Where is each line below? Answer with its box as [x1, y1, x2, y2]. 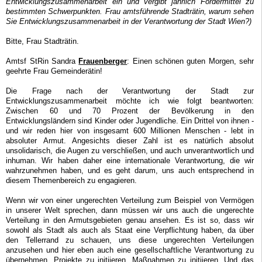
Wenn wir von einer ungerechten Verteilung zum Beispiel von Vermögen [6, 196, 254, 205]
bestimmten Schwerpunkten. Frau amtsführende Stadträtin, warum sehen [6, 7, 254, 16]
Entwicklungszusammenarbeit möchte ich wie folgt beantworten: [6, 96, 254, 106]
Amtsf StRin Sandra [6, 57, 79, 66]
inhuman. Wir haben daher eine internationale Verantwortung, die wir [6, 156, 254, 166]
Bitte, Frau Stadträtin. [6, 37, 80, 46]
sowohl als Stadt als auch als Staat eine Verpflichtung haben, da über [6, 226, 254, 235]
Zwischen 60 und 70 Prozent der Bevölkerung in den [6, 106, 254, 116]
